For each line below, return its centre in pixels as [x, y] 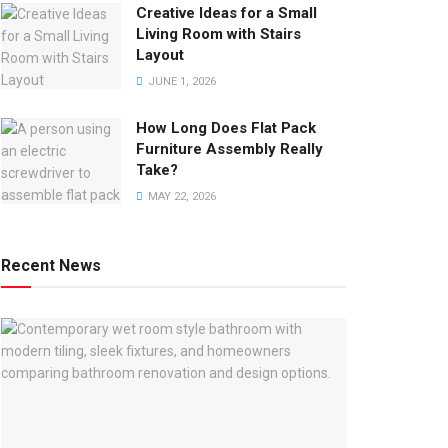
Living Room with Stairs [218, 33]
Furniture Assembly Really [229, 148]
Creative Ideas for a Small [226, 12]
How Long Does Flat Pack [226, 127]
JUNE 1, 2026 [180, 81]
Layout [160, 54]
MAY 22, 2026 [180, 196]
